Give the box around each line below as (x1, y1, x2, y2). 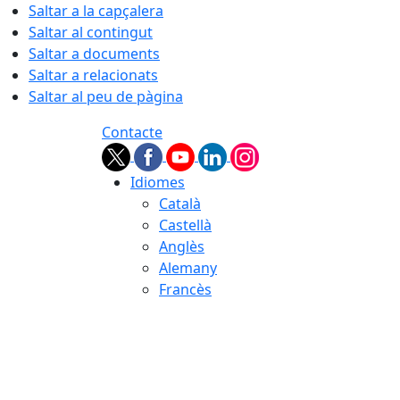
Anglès (159, 237, 204, 256)
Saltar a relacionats (29, 65, 158, 85)
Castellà (159, 215, 212, 235)
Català (159, 194, 201, 213)
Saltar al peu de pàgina (29, 87, 183, 106)
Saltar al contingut (29, 22, 153, 42)
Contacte (102, 122, 162, 142)
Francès (159, 279, 212, 299)
